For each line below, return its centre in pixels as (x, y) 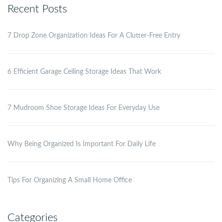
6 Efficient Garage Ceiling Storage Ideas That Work (84, 72)
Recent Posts (37, 9)
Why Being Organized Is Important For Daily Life (82, 144)
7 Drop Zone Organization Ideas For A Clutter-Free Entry (94, 35)
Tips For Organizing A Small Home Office (70, 180)
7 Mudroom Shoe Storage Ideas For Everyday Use (83, 108)
